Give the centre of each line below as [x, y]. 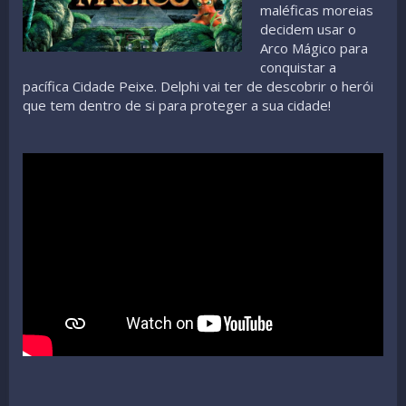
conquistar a [299, 67]
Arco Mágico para [314, 48]
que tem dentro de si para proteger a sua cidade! [177, 105]
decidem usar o [309, 29]
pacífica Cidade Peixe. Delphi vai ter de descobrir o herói [198, 86]
